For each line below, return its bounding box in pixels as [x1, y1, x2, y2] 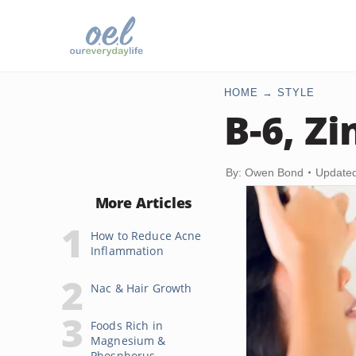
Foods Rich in [91, 318, 163, 333]
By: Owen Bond [226, 166, 304, 179]
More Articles [95, 193, 193, 212]
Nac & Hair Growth [91, 281, 192, 296]
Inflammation [91, 243, 164, 258]
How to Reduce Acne [91, 228, 202, 243]
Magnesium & [91, 333, 166, 348]
